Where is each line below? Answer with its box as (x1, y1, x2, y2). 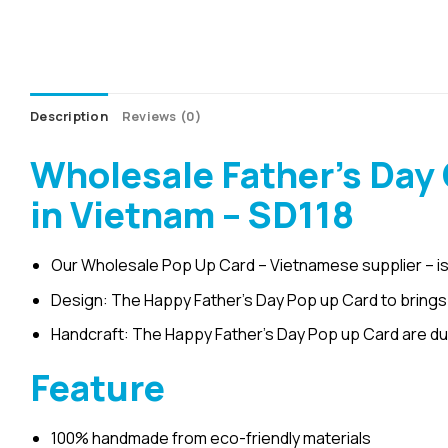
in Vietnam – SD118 (30, 190, 354, 240)
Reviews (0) (121, 107, 202, 126)
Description (30, 107, 108, 126)
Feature (30, 363, 165, 413)
